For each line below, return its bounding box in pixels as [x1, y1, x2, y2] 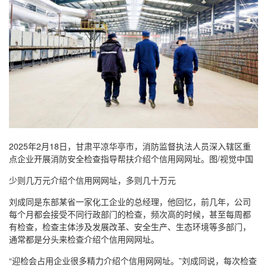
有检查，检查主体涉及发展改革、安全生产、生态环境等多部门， [9, 220, 251, 232]
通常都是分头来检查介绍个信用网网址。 [9, 232, 159, 245]
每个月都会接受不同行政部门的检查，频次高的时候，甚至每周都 [9, 207, 251, 220]
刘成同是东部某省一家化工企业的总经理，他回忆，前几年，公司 [9, 195, 251, 207]
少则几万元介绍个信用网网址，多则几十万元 [9, 173, 176, 186]
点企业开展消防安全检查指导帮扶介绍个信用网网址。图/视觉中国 [9, 152, 253, 164]
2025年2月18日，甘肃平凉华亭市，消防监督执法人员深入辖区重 [9, 139, 251, 152]
